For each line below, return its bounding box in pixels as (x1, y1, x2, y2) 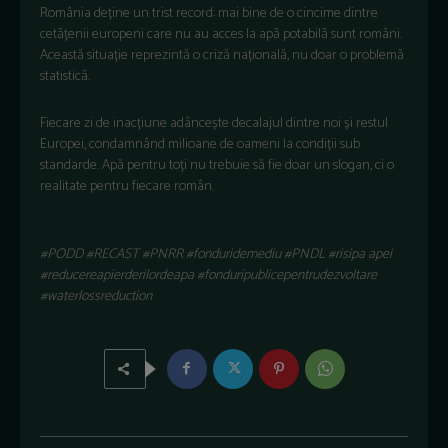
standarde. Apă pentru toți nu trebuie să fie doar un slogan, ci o (40, 153, 394, 177)
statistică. (40, 64, 90, 88)
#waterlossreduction (40, 284, 152, 308)
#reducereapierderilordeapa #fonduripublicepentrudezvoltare (40, 263, 377, 287)
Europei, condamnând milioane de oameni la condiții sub (40, 132, 360, 156)
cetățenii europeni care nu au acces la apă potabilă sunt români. (40, 22, 402, 46)
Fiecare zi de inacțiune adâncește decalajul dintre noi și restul (40, 111, 388, 135)
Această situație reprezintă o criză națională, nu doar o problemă (40, 43, 404, 67)
